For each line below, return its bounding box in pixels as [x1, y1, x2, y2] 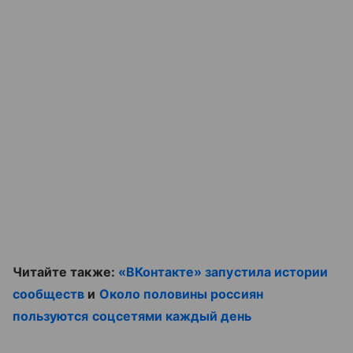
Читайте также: [13, 263, 118, 280]
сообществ [13, 285, 85, 302]
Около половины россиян [98, 285, 263, 302]
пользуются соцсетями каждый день [13, 307, 252, 324]
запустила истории [205, 263, 329, 280]
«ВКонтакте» [117, 263, 206, 280]
